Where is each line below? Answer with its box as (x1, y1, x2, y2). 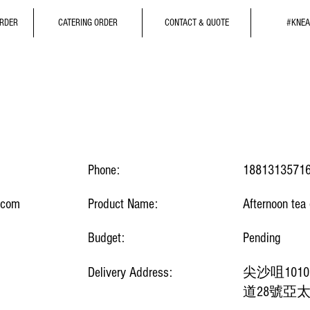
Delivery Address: (88, 264, 172, 280)
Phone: (88, 162, 120, 178)
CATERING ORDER (58, 17, 118, 28)
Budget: (88, 230, 125, 246)
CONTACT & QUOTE (164, 17, 229, 28)
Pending (243, 230, 280, 246)
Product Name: (88, 196, 158, 212)
